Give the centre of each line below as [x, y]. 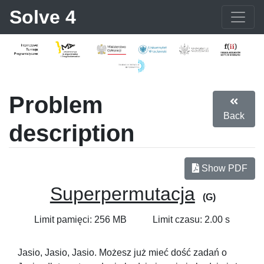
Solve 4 [43, 17]
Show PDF [223, 168]
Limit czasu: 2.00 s [191, 219]
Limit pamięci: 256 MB [80, 219]
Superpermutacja [122, 194]
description [72, 133]
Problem [56, 105]
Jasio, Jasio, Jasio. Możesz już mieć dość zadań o [122, 252]
